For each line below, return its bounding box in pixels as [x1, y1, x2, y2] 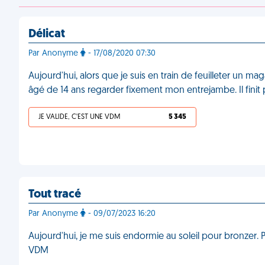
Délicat [28, 28, 65, 40]
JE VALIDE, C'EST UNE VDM [38, 114, 120, 121]
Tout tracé [28, 189, 81, 201]
